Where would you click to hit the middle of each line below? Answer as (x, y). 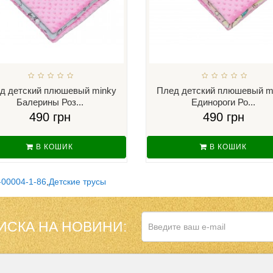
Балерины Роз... (50, 102)
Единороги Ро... (223, 102)
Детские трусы (77, 181)
